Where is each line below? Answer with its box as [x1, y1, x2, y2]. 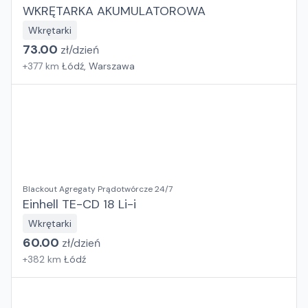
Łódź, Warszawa [62, 60, 135, 72]
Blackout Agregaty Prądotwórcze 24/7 [23, 184, 173, 195]
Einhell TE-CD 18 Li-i [23, 196, 136, 212]
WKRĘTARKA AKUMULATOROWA [23, 3, 206, 19]
